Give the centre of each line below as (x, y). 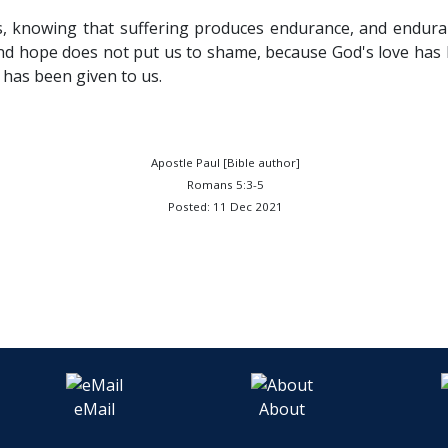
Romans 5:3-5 (226, 184)
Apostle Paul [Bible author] (226, 162)
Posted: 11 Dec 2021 (226, 206)
